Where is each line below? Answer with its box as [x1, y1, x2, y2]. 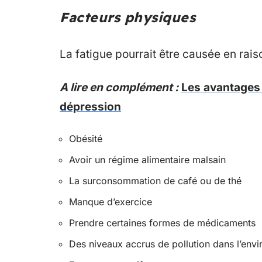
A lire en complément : [60, 80, 178, 94]
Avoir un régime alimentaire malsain [69, 153, 226, 166]
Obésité [69, 132, 102, 144]
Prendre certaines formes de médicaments [69, 216, 256, 229]
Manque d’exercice [69, 195, 152, 208]
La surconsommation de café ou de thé [69, 174, 242, 187]
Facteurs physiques [60, 8, 195, 26]
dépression [60, 99, 121, 113]
